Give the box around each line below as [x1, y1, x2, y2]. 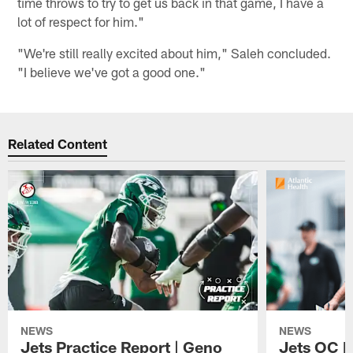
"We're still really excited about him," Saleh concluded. [17, 44, 332, 61]
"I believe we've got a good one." [17, 63, 206, 80]
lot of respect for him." [17, 13, 145, 29]
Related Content [8, 136, 108, 152]
